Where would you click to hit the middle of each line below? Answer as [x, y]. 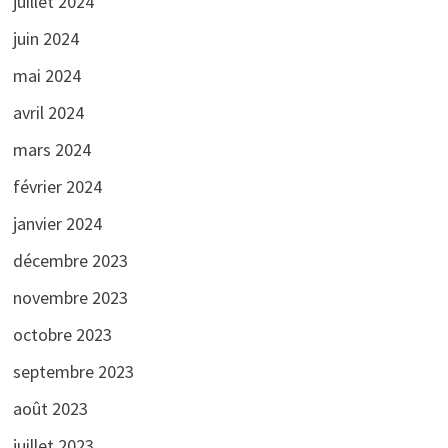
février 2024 [57, 186]
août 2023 [50, 408]
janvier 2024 [57, 223]
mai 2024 [46, 75]
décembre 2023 [70, 260]
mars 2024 [51, 149]
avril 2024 [48, 112]
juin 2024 [45, 38]
